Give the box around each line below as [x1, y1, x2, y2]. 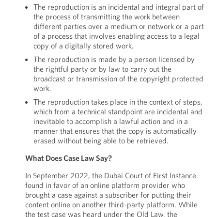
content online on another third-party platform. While [25, 200, 198, 209]
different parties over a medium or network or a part [33, 21, 204, 31]
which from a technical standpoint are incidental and [33, 107, 202, 116]
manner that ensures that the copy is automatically [33, 126, 197, 136]
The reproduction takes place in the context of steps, [33, 97, 202, 107]
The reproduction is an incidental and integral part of [33, 2, 204, 12]
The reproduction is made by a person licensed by [33, 54, 195, 64]
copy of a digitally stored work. [33, 41, 134, 50]
